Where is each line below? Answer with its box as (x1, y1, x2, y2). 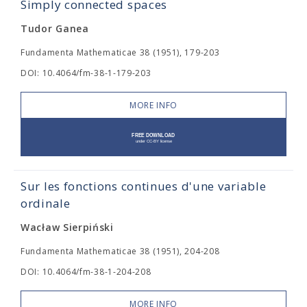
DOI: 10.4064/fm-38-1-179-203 (21, 67, 151, 79)
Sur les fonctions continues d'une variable (21, 178, 267, 195)
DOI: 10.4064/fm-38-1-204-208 (21, 266, 151, 278)
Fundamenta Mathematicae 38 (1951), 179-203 (21, 47, 220, 59)
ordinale (21, 195, 71, 212)
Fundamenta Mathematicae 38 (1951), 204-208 (21, 245, 220, 258)
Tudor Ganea (21, 22, 89, 36)
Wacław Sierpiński (21, 221, 114, 234)
